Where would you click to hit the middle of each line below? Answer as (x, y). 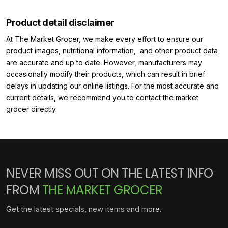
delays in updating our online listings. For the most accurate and (112, 86)
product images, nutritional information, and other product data (112, 51)
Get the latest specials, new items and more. (84, 209)
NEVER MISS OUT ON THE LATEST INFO (110, 173)
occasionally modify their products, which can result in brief (106, 74)
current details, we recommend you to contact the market (102, 97)
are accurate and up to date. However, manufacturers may (104, 62)
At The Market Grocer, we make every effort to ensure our (105, 39)
